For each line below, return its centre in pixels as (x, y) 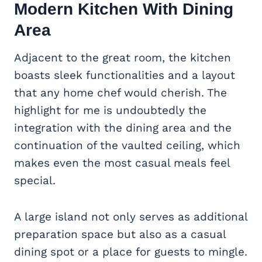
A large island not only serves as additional (131, 216)
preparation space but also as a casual (120, 234)
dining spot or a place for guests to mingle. (131, 251)
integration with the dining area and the (123, 127)
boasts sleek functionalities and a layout (125, 75)
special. (35, 180)
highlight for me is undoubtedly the (110, 110)
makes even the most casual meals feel (122, 163)
